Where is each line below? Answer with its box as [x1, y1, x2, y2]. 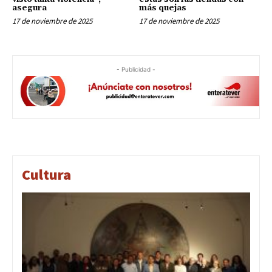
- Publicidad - [117, 65, 155, 73]
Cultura [22, 165, 71, 184]
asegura [12, 2, 47, 13]
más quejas [139, 2, 186, 13]
